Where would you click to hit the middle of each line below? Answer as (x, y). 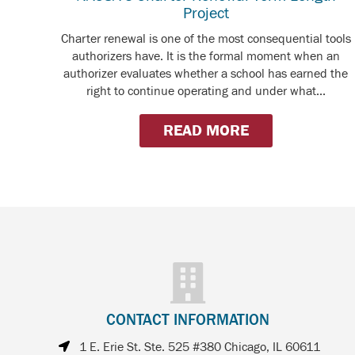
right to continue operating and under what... (206, 91)
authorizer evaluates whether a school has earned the (206, 73)
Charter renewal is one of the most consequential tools (206, 38)
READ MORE (206, 130)
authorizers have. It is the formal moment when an (206, 56)
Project (206, 13)
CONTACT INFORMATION (188, 319)
